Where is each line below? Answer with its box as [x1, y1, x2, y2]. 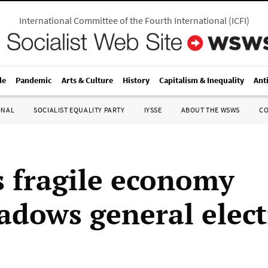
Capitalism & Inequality [159, 75, 244, 86]
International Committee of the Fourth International [19, 14, 227, 26]
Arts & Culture [62, 75, 113, 86]
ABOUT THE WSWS [181, 105, 240, 114]
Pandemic [16, 75, 52, 86]
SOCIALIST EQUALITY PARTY [33, 105, 125, 114]
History [123, 75, 150, 86]
